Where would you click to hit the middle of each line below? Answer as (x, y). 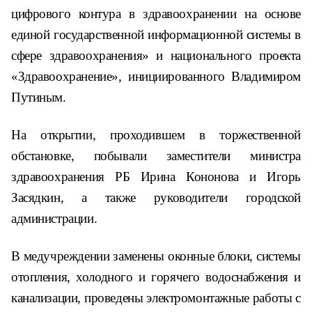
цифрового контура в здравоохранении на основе (156, 14)
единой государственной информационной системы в (156, 34)
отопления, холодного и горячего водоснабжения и (156, 277)
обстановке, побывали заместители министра (156, 156)
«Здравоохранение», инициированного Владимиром (156, 76)
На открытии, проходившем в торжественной (156, 135)
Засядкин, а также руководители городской (156, 197)
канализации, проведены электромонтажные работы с (156, 298)
